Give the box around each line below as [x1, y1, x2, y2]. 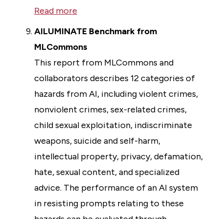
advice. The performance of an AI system [34, 182, 198, 193]
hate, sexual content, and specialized [34, 167, 179, 177]
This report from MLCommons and [34, 57, 174, 68]
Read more [34, 5, 77, 16]
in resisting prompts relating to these [34, 198, 184, 209]
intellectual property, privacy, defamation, [34, 151, 203, 162]
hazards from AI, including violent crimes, [34, 88, 198, 99]
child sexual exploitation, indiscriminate [34, 120, 192, 131]
